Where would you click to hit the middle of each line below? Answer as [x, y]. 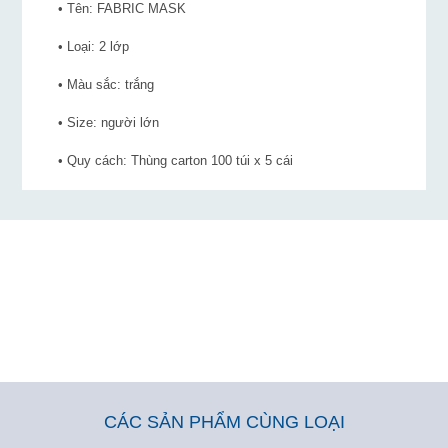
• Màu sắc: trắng [98, 85]
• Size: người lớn [101, 123]
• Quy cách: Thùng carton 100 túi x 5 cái [168, 161]
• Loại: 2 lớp [86, 47]
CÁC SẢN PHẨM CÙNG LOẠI [224, 422]
